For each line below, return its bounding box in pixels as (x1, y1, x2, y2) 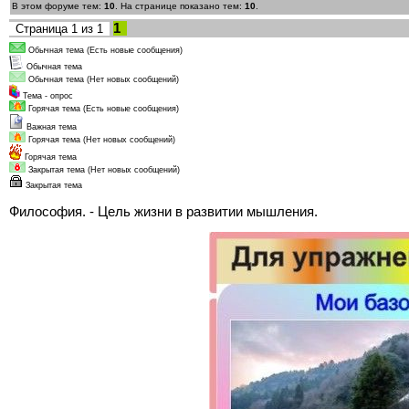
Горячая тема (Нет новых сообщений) (28, 134, 175, 144)
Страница (16, 21, 71, 36)
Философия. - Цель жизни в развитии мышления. (9, 204, 318, 219)
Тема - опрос (23, 90, 73, 100)
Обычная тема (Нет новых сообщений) (28, 74, 179, 84)
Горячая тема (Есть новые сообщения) (28, 103, 179, 113)
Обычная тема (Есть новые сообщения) (28, 45, 183, 55)
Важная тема (26, 121, 77, 131)
